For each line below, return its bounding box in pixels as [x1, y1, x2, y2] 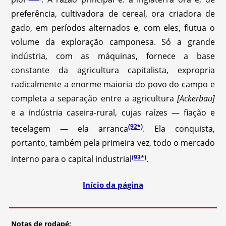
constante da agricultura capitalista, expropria [11, 64, 215, 76]
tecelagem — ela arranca [11, 123, 128, 135]
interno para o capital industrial [11, 153, 132, 165]
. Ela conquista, [143, 123, 215, 135]
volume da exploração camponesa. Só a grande [11, 36, 215, 47]
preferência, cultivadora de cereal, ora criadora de [11, 8, 215, 19]
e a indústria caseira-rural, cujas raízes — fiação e [11, 106, 215, 118]
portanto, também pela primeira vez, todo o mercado [11, 137, 215, 149]
